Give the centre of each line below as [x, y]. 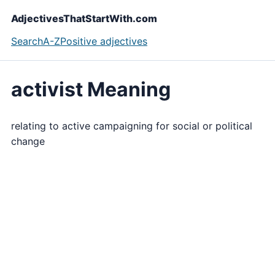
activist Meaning [91, 90]
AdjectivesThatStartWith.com [84, 18]
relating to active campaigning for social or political [132, 126]
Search [27, 41]
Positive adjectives [104, 41]
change [28, 141]
